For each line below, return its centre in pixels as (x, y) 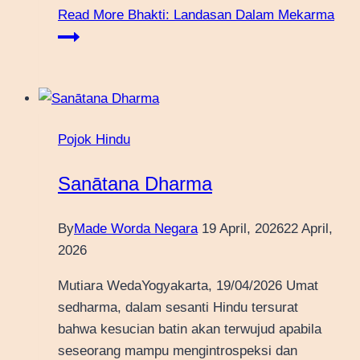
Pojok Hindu (94, 140)
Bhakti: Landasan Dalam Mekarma (229, 15)
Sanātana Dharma (135, 184)
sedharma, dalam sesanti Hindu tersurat (178, 308)
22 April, (308, 229)
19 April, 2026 (243, 229)
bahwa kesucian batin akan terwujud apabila (190, 329)
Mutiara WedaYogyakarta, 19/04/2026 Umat (188, 286)
